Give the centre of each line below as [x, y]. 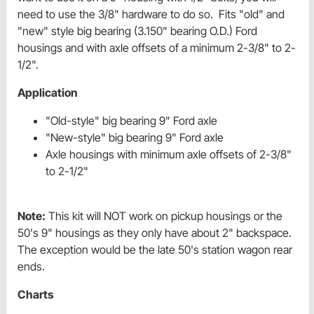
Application [47, 93]
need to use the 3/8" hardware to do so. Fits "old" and [151, 14]
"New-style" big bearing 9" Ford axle [135, 138]
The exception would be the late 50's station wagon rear [155, 250]
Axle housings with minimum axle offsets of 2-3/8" [169, 155]
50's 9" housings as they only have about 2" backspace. [155, 233]
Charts [35, 295]
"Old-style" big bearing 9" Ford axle [131, 121]
